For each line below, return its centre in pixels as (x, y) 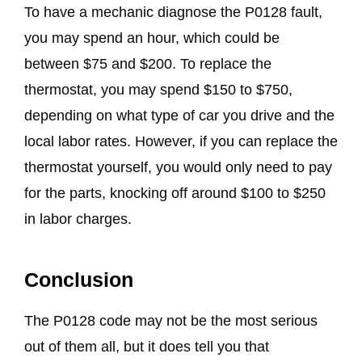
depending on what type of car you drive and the (179, 115)
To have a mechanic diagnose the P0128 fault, (173, 12)
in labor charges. (78, 219)
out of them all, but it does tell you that (147, 347)
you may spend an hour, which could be (152, 38)
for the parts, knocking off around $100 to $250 (175, 193)
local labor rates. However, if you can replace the (181, 141)
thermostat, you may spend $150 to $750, (158, 89)
